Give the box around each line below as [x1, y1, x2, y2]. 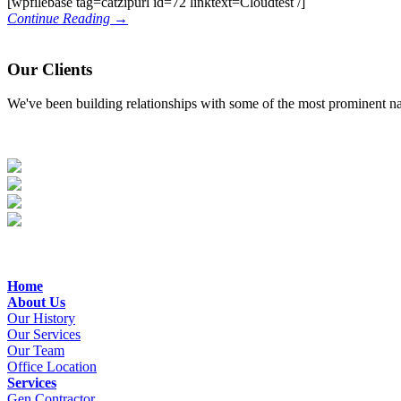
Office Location [7, 359, 97, 375]
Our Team [7, 343, 64, 359]
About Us [7, 294, 65, 311]
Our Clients [7, 59, 92, 79]
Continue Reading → [7, 10, 128, 26]
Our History [7, 311, 75, 327]
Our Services [7, 327, 81, 343]
